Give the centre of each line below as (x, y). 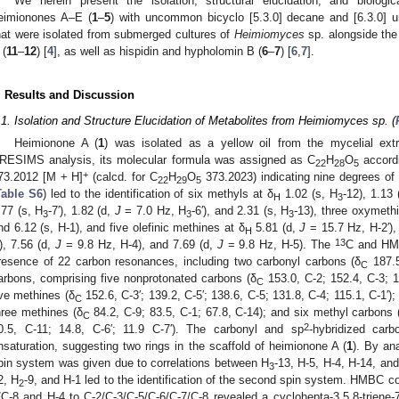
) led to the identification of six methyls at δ (158, 194)
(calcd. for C (123, 177)
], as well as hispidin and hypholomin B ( (158, 51)
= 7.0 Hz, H (154, 211)
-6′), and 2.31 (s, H (240, 211)
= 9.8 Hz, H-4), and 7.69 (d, (139, 245)
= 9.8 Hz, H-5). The (279, 245)
